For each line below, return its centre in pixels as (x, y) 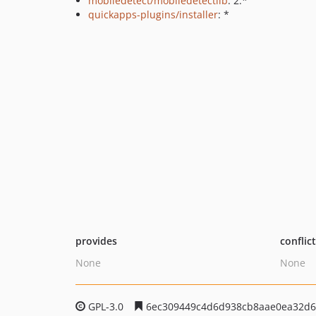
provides (96, 241)
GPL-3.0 (106, 306)
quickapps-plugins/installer (153, 14)
